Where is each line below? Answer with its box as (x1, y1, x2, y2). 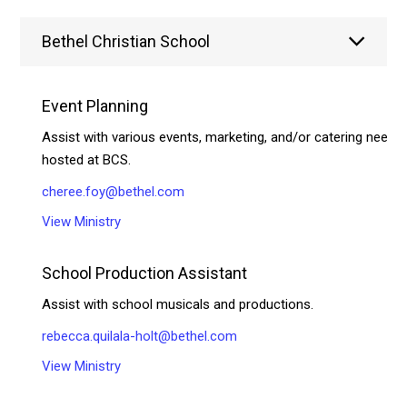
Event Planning (42, 95, 149, 115)
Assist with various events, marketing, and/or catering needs (42, 128, 403, 145)
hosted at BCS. (42, 151, 132, 168)
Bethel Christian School (42, 31, 211, 51)
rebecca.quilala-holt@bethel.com (42, 327, 238, 344)
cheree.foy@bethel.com (42, 183, 185, 200)
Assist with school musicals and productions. (42, 295, 314, 313)
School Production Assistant (42, 263, 248, 283)
